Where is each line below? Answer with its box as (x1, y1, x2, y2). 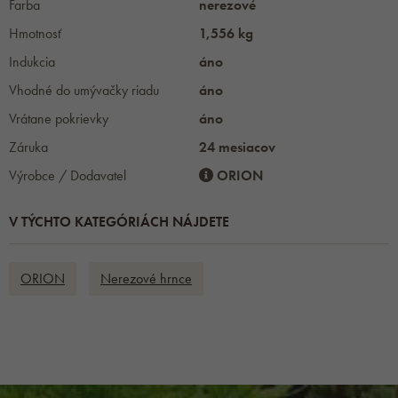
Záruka (9, 138, 48, 157)
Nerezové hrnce (100, 269, 192, 289)
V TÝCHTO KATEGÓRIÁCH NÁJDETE (9, 212, 229, 232)
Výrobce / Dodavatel (9, 166, 126, 186)
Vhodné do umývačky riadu (9, 81, 159, 100)
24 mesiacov (199, 138, 275, 157)
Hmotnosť (9, 24, 61, 44)
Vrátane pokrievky (9, 109, 108, 129)
